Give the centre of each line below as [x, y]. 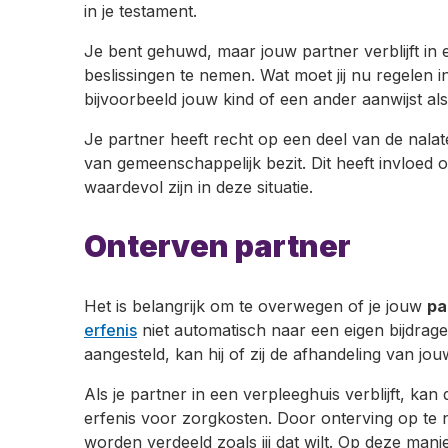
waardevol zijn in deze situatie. [198, 186]
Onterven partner [217, 245]
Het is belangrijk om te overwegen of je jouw [255, 305]
